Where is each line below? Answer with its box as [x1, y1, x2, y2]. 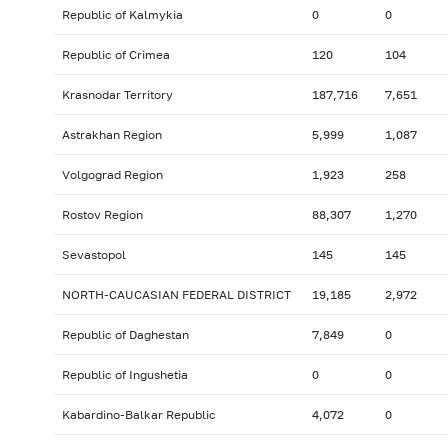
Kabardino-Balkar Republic [61, 407, 216, 423]
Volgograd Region [61, 167, 163, 183]
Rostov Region [61, 207, 143, 223]
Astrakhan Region [61, 127, 162, 143]
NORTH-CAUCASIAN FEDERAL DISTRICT [61, 287, 291, 303]
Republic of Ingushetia [61, 367, 188, 383]
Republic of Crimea [61, 47, 170, 63]
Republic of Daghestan [61, 327, 189, 343]
